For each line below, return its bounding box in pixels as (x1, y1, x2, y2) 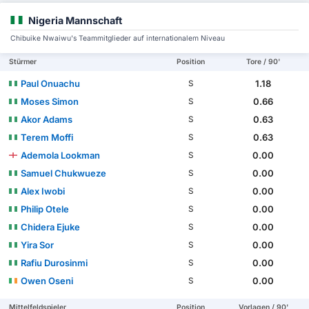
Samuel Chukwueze (21, 167, 107, 179)
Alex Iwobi (21, 185, 66, 197)
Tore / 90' (246, 57, 281, 66)
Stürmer (9, 57, 37, 66)
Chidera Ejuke (21, 221, 81, 232)
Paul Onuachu (21, 77, 81, 89)
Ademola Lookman (21, 149, 101, 161)
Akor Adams (21, 113, 73, 125)
